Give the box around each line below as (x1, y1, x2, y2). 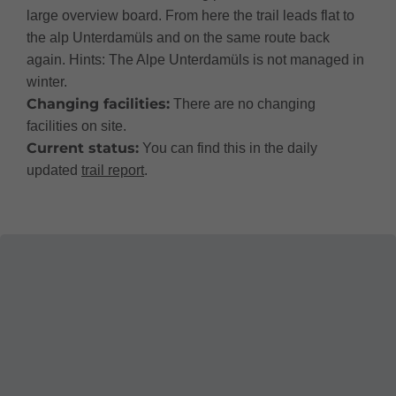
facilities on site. (27, 118, 126, 133)
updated (27, 162, 81, 178)
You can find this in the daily (139, 140, 317, 156)
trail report (81, 162, 144, 178)
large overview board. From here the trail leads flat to (27, 7, 354, 23)
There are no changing (170, 95, 316, 111)
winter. (27, 73, 67, 89)
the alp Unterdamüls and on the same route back (27, 29, 330, 45)
